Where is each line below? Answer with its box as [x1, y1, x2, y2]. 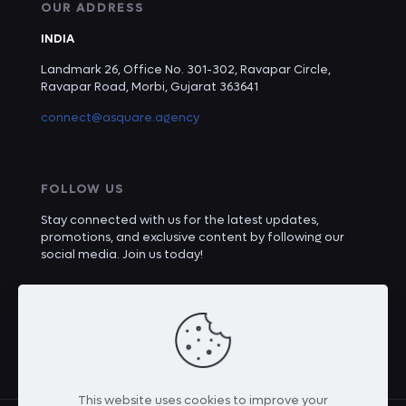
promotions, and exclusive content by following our [41, 228, 344, 245]
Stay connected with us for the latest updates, [41, 211, 319, 227]
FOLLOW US [41, 180, 124, 197]
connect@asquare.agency [41, 109, 199, 125]
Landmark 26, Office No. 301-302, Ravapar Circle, [41, 61, 331, 77]
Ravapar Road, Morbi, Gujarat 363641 [41, 78, 258, 94]
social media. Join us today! [41, 246, 203, 262]
